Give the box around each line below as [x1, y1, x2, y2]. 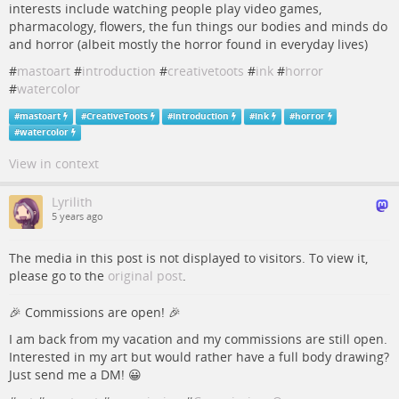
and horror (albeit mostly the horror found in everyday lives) [9, 36, 368, 53]
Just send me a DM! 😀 [9, 366, 142, 383]
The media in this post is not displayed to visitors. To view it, [9, 249, 368, 266]
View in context [9, 155, 99, 172]
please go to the [9, 267, 108, 284]
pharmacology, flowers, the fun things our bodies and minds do [9, 18, 387, 35]
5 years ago [52, 210, 103, 223]
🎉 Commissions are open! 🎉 [9, 304, 181, 321]
